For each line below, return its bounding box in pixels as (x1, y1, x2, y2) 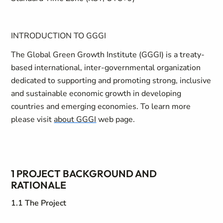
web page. (96, 114, 137, 125)
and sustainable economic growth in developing (11, 88, 182, 99)
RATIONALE (11, 179, 67, 191)
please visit (11, 114, 54, 125)
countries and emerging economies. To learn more (11, 101, 191, 112)
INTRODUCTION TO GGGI (11, 30, 107, 41)
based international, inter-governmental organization (11, 62, 201, 73)
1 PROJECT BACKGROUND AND (11, 167, 157, 180)
